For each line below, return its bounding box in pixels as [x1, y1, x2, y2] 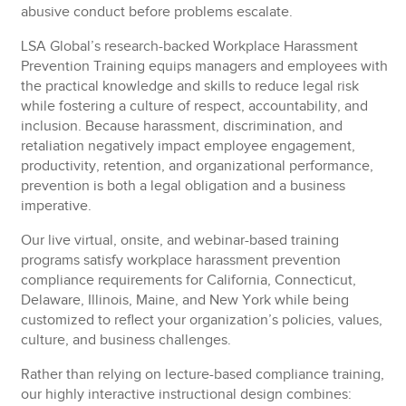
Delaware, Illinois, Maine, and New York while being [21, 292, 350, 309]
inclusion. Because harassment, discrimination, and [21, 118, 343, 135]
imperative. [21, 198, 92, 215]
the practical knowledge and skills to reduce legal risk [21, 78, 360, 95]
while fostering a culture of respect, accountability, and [21, 98, 369, 115]
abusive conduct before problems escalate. [21, 4, 294, 21]
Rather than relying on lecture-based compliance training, [21, 366, 385, 383]
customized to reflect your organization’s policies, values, [21, 312, 383, 329]
